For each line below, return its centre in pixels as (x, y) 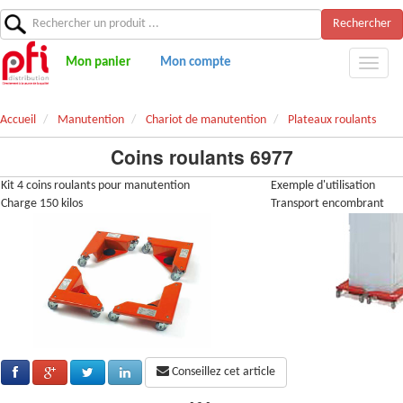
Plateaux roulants (332, 120)
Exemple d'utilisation (323, 186)
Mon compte (195, 63)
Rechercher (362, 24)
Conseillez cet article (222, 372)
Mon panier (99, 63)
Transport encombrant (327, 204)
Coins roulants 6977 (201, 157)
